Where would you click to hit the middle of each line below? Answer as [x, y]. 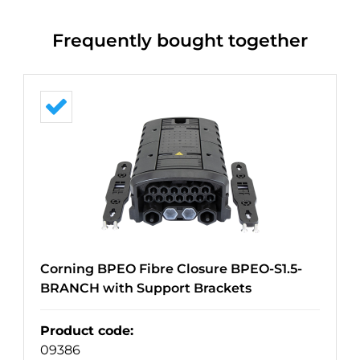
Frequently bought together [180, 41]
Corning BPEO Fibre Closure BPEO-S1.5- [171, 269]
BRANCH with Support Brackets [146, 288]
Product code [85, 331]
